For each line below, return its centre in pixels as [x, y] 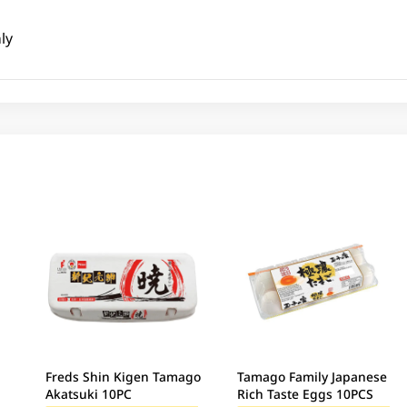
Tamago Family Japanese [312, 376]
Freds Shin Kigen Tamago [124, 376]
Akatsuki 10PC [89, 393]
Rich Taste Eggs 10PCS [305, 393]
